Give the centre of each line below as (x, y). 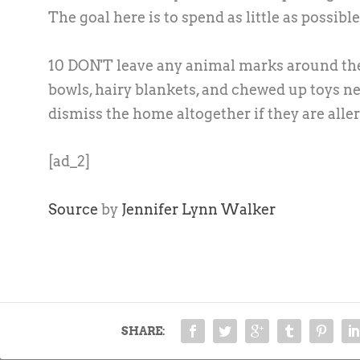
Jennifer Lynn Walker (198, 210)
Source (73, 210)
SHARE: (143, 331)
